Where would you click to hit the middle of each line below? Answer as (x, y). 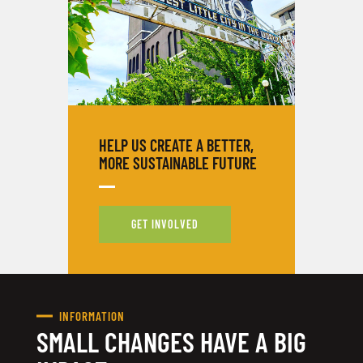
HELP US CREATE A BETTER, (176, 145)
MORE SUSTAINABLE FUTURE (177, 162)
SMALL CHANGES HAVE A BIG (171, 342)
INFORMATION (92, 316)
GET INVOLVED (164, 224)
